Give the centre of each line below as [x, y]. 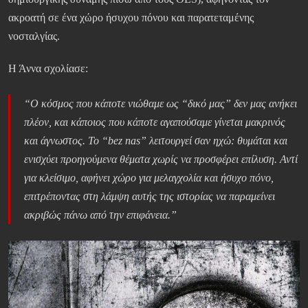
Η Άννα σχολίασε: [48, 69]
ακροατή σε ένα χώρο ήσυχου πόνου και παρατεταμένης [131, 18]
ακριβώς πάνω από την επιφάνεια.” [100, 215]
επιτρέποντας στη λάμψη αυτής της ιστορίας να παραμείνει [150, 197]
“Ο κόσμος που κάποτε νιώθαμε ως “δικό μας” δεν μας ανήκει [161, 104]
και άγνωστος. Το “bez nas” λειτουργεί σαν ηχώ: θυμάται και [156, 141]
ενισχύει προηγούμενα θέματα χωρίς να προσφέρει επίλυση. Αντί [161, 159]
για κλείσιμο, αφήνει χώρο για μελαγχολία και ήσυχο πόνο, [149, 178]
